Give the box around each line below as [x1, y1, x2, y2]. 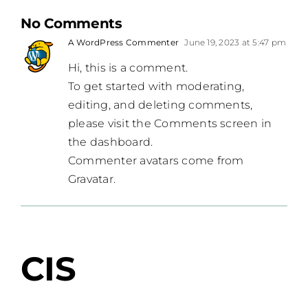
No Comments [21, 15, 122, 32]
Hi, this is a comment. [68, 61, 188, 75]
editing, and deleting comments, [68, 98, 253, 112]
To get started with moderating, [68, 80, 245, 93]
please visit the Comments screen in [68, 117, 272, 131]
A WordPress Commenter [68, 37, 179, 48]
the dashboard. [68, 135, 153, 149]
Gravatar [68, 173, 113, 186]
